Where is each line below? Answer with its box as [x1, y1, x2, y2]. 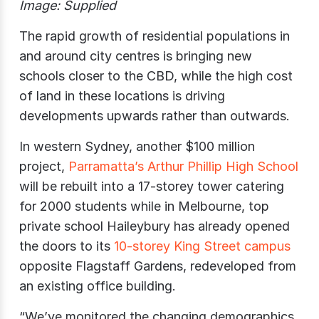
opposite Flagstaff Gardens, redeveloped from [19, 258, 296, 274]
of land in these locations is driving [19, 88, 225, 104]
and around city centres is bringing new [19, 48, 252, 64]
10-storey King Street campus [114, 239, 291, 254]
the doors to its [19, 239, 114, 254]
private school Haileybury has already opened [19, 219, 290, 234]
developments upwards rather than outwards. [19, 108, 290, 124]
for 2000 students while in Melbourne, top [19, 199, 269, 214]
